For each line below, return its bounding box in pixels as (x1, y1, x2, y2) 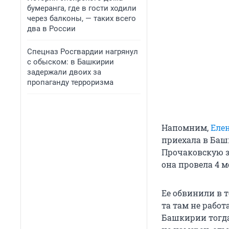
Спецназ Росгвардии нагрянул (27, 47, 138, 56)
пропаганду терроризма (27, 78, 113, 87)
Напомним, (162, 122, 211, 133)
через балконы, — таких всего (27, 14, 136, 23)
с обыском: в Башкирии (27, 57, 114, 66)
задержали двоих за (27, 67, 101, 77)
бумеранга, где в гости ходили (27, 4, 136, 13)
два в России (27, 24, 76, 33)
